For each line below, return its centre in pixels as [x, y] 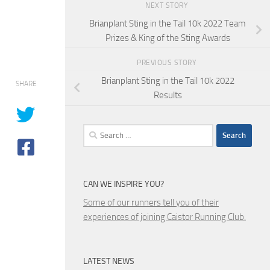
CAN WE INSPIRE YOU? [124, 184]
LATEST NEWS [109, 261]
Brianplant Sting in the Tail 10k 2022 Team [168, 23]
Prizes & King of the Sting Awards [168, 38]
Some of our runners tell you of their [151, 202]
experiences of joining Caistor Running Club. [165, 217]
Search [95, 130]
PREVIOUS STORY [168, 63]
